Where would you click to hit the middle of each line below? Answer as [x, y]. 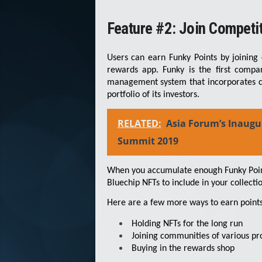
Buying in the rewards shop [183, 249]
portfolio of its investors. [153, 95]
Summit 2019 [148, 141]
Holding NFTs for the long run [187, 224]
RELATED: [139, 123]
